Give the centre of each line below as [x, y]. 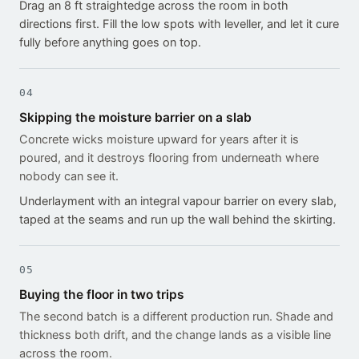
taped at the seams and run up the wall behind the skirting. [177, 220]
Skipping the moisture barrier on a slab [135, 118]
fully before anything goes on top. [110, 43]
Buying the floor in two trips [102, 295]
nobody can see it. [69, 177]
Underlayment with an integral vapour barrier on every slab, [178, 202]
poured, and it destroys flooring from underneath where [169, 158]
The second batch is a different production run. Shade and [176, 317]
